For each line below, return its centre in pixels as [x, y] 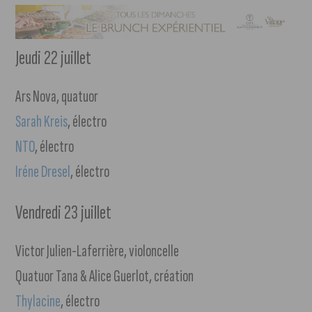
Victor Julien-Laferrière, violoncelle [97, 251]
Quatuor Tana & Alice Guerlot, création [105, 276]
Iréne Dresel [43, 172]
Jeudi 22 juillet [54, 58]
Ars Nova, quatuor [57, 97]
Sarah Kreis [42, 122]
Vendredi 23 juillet [64, 213]
